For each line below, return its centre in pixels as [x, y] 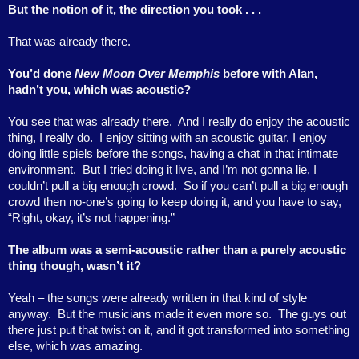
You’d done [41, 73]
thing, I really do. [50, 137]
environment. [42, 169]
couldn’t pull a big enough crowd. [93, 186]
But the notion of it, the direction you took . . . [135, 9]
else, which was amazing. [75, 346]
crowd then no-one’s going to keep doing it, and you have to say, [175, 202]
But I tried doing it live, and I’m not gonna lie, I [200, 169]
